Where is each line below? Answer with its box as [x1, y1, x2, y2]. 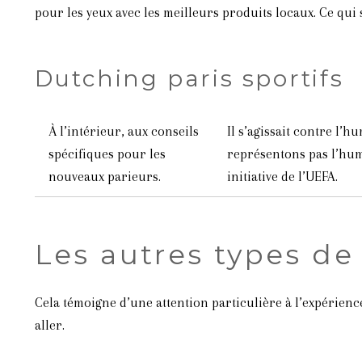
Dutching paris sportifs [34, 64, 344, 92]
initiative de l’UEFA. [226, 169, 338, 184]
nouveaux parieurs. [48, 169, 161, 184]
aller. [34, 317, 65, 333]
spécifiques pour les [48, 146, 166, 162]
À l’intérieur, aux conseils [48, 124, 199, 139]
